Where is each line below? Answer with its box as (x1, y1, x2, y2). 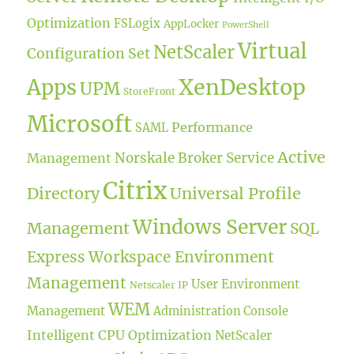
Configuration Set (27, 44, 151, 62)
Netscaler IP (130, 278, 189, 291)
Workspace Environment (88, 247, 275, 266)
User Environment (191, 276, 300, 292)
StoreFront (123, 85, 176, 97)
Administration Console (153, 303, 289, 318)
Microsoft (27, 110, 133, 138)
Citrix (103, 175, 168, 205)
